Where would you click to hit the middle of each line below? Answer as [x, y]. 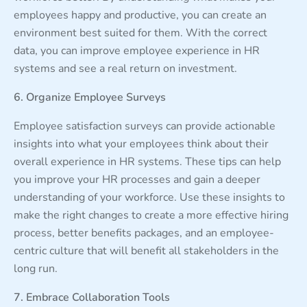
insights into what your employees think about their [141, 144]
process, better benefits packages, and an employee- [144, 233]
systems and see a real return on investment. [125, 68]
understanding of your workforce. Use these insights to [149, 197]
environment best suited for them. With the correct [140, 33]
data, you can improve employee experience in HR [137, 50]
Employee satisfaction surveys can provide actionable [145, 126]
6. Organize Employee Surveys [90, 97]
